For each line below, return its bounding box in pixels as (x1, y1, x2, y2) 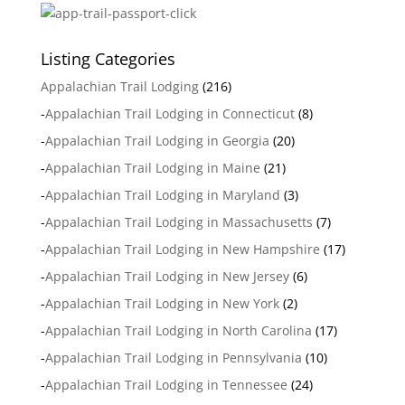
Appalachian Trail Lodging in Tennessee (44, 375, 287, 393)
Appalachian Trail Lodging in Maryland (44, 185, 280, 203)
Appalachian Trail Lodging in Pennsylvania (44, 348, 302, 366)
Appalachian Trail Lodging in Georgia (44, 131, 269, 149)
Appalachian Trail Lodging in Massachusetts (44, 212, 313, 231)
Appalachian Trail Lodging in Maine (44, 158, 260, 176)
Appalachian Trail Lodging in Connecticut (44, 104, 295, 122)
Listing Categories (40, 47, 175, 70)
